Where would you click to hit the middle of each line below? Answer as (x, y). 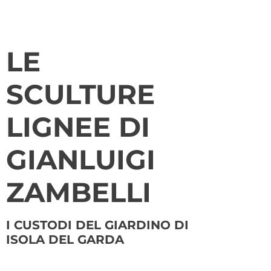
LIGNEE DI (78, 127)
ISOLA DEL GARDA (65, 240)
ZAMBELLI (79, 192)
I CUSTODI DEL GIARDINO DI (97, 225)
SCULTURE (80, 94)
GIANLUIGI (81, 159)
